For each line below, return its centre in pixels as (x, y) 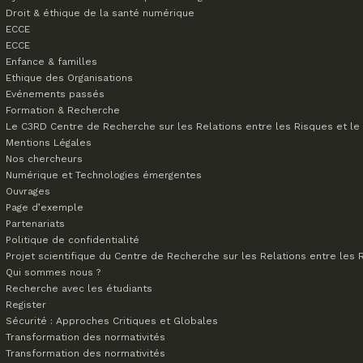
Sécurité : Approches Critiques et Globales (112, 321)
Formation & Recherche (63, 110)
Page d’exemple (45, 207)
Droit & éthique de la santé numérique (100, 13)
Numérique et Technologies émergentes (104, 175)
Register (26, 305)
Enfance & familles (51, 62)
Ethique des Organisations (69, 78)
